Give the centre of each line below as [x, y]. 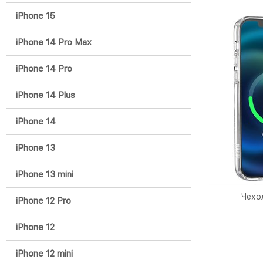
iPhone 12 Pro [43, 201]
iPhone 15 [36, 16]
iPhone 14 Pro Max [54, 43]
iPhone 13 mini [45, 175]
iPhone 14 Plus [45, 95]
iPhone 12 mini [44, 254]
